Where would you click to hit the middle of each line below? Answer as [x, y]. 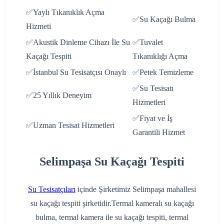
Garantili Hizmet [159, 132]
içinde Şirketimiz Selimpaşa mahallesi [136, 189]
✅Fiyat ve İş [152, 118]
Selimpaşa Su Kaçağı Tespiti [112, 162]
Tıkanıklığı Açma [160, 56]
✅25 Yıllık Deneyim [59, 95]
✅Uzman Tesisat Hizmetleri [70, 125]
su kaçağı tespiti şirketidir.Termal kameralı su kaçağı [112, 203]
